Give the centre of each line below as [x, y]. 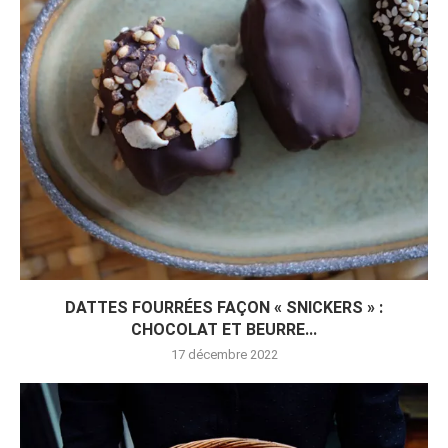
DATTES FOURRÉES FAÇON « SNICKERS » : [224, 308]
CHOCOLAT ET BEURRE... [224, 330]
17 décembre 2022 [224, 355]
